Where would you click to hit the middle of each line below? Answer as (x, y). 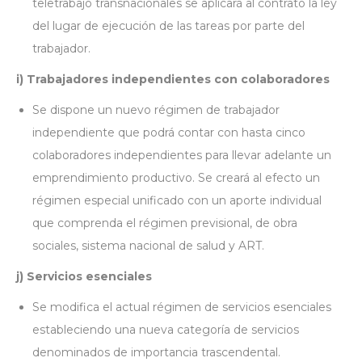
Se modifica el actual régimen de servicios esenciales (182, 307)
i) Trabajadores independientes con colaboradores (173, 79)
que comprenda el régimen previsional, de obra (165, 223)
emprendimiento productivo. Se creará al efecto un (176, 178)
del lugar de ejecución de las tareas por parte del (168, 26)
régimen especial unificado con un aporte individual (177, 200)
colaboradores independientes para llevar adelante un (182, 155)
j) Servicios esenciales (84, 276)
